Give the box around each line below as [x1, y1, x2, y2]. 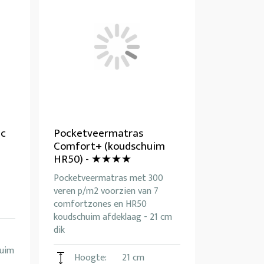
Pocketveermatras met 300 [54, 170, 163, 187]
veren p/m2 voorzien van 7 [54, 183, 159, 200]
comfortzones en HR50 [54, 196, 147, 213]
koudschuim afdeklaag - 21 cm [54, 209, 172, 226]
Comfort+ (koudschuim [54, 137, 165, 156]
